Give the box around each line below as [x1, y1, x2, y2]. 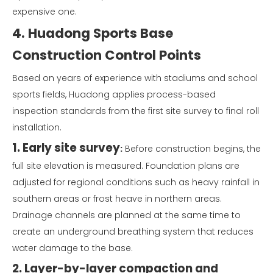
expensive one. [12, 5, 77, 18]
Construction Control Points [12, 46, 201, 64]
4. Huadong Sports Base [12, 24, 173, 42]
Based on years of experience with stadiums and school [12, 71, 258, 84]
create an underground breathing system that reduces [12, 225, 253, 238]
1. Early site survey [12, 139, 120, 156]
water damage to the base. [12, 241, 133, 254]
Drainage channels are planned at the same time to [12, 208, 241, 221]
